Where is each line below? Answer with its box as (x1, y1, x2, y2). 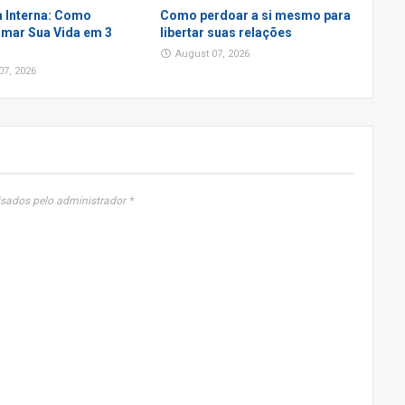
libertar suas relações (159, 24, 292, 40)
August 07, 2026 (174, 47, 250, 60)
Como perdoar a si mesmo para (159, 7, 351, 23)
